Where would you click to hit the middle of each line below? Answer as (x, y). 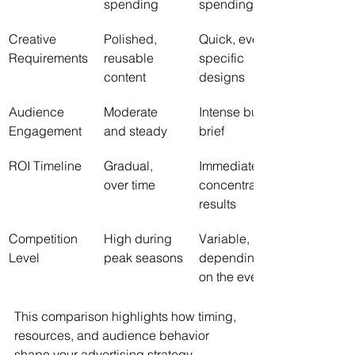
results (218, 204)
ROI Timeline (45, 166)
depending (232, 258)
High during (139, 239)
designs (222, 77)
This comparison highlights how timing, (127, 316)
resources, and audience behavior (113, 335)
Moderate (132, 112)
